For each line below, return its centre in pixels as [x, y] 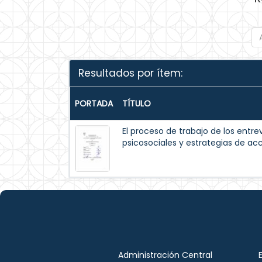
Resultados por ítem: [130, 73]
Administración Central [165, 255]
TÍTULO [137, 104]
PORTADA [94, 104]
